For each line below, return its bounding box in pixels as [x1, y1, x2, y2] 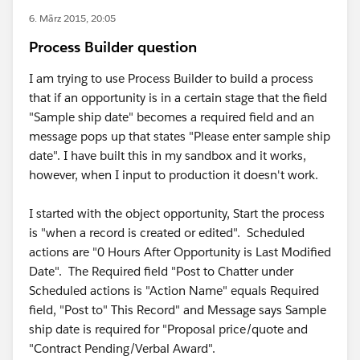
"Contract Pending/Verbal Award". [29, 341, 215, 356]
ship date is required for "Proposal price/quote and [29, 321, 308, 337]
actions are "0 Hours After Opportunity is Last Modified [29, 244, 331, 260]
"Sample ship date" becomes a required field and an [29, 109, 314, 125]
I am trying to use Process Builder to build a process [29, 71, 313, 86]
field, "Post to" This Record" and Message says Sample [29, 302, 326, 317]
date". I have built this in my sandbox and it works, [29, 148, 306, 163]
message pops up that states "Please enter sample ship [29, 129, 330, 144]
